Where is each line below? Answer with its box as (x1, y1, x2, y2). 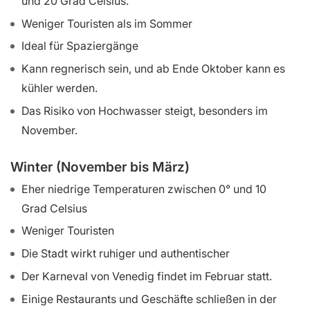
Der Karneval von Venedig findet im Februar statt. (21, 268, 272, 283)
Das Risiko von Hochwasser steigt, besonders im (21, 103, 268, 118)
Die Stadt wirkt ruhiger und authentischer (21, 246, 230, 261)
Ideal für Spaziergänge (21, 39, 138, 53)
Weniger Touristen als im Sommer (21, 16, 192, 30)
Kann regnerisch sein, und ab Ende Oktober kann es (21, 62, 285, 76)
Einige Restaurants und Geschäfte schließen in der (21, 291, 277, 306)
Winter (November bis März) (10, 158, 190, 175)
